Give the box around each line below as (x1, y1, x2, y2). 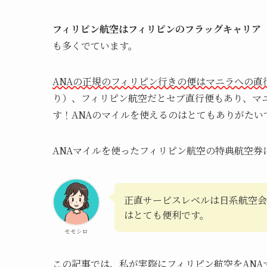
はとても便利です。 (124, 207, 209, 222)
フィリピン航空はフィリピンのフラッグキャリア (52, 21, 261, 36)
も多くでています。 (52, 38, 138, 52)
